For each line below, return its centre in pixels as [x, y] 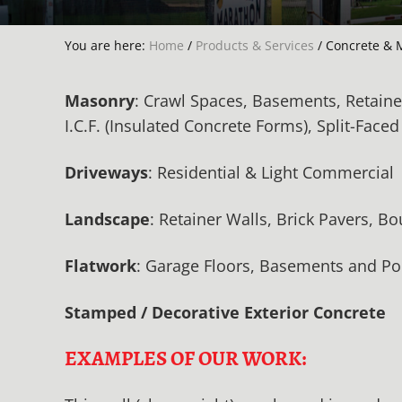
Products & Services [255, 46]
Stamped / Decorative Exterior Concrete [225, 313]
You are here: [107, 46]
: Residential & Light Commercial [271, 173]
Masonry [100, 101]
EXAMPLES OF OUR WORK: [185, 359]
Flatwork [100, 266]
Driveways [106, 173]
